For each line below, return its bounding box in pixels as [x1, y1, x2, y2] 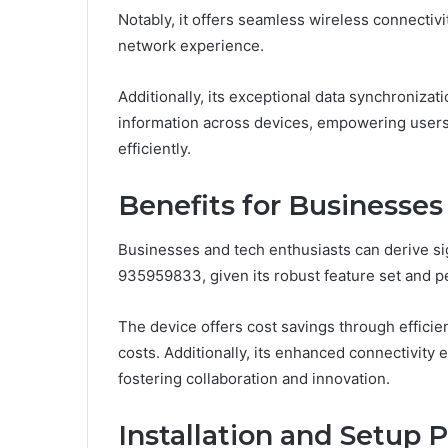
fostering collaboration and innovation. [118, 369, 390, 389]
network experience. [118, 35, 264, 55]
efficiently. [118, 138, 191, 158]
